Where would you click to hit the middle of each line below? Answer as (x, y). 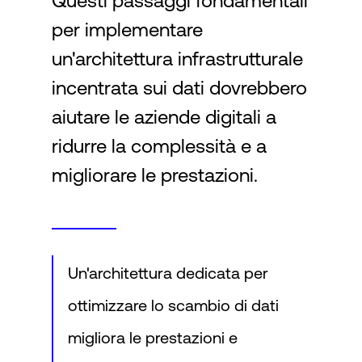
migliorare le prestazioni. (155, 175)
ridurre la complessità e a (159, 146)
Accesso (58, 53)
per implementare (127, 29)
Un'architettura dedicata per (168, 273)
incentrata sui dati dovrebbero (179, 88)
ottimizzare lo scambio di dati (173, 305)
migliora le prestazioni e (153, 337)
